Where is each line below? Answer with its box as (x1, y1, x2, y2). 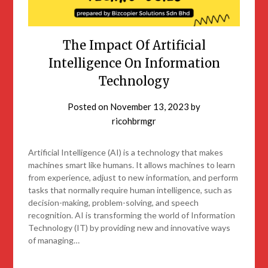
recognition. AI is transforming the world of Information (28, 210, 236, 221)
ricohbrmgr (112, 115, 156, 127)
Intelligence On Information (48, 56, 220, 71)
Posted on (68, 101, 110, 112)
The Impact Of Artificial (62, 38, 206, 53)
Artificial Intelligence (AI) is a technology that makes (28, 147, 224, 158)
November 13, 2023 (110, 101, 189, 112)
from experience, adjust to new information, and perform (28, 172, 239, 183)
